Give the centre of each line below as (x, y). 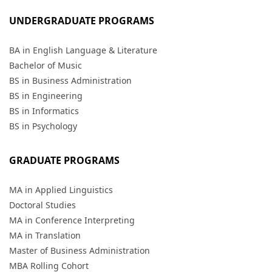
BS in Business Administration (70, 80)
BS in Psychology (43, 126)
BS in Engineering (46, 96)
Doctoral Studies (42, 205)
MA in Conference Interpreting (72, 220)
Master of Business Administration (80, 250)
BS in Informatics (44, 111)
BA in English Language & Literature (83, 50)
